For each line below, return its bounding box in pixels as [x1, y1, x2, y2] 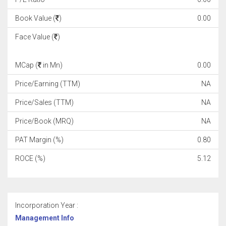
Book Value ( [15, 14, 55, 22]
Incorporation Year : [15, 201, 78, 209]
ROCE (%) [15, 154, 45, 162]
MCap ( [15, 61, 38, 69]
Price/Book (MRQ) [15, 117, 74, 125]
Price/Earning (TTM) [15, 80, 80, 88]
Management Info [15, 214, 74, 222]
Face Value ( [15, 33, 54, 41]
